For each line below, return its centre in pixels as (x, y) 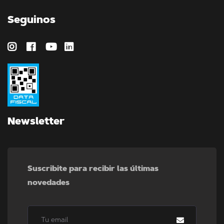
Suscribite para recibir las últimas (93, 169)
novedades (48, 183)
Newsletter (36, 122)
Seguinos (31, 20)
